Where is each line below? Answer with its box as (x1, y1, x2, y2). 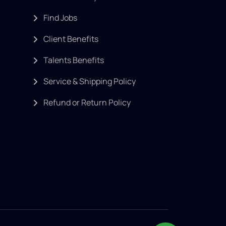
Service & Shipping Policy (43, 76, 136, 87)
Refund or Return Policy (43, 97, 131, 108)
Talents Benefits (43, 54, 104, 66)
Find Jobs (43, 12, 77, 23)
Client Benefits (43, 33, 98, 44)
